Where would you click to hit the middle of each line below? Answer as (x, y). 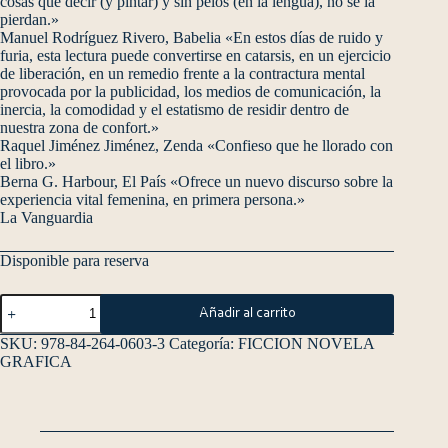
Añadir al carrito (247, 313)
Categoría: (203, 343)
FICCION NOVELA (306, 343)
